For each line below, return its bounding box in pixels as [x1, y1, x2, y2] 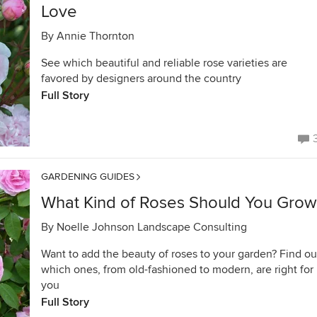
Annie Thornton [57, 29, 134, 43]
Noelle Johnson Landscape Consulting [57, 220, 247, 234]
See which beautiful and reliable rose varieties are [41, 56, 287, 70]
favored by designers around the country [41, 71, 241, 86]
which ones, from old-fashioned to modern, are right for [41, 263, 313, 277]
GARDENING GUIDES [41, 171, 134, 183]
